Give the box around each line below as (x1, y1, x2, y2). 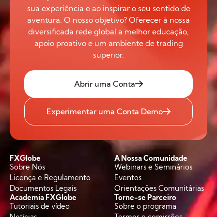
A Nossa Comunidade (114, 154, 188, 163)
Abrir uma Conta (74, 79, 135, 89)
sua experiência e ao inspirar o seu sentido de (27, 3, 190, 14)
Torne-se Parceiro (114, 193, 177, 202)
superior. (93, 50, 124, 60)
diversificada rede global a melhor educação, (28, 27, 189, 37)
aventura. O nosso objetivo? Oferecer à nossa (27, 15, 190, 25)
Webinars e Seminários (114, 162, 193, 172)
